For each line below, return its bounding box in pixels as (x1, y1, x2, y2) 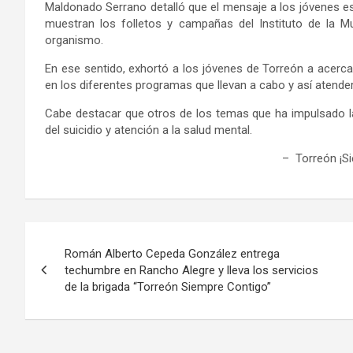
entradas (24, 286, 123, 317)
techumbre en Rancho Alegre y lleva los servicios (65, 262, 318, 277)
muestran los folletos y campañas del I (45, 16, 262, 31)
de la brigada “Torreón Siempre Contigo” (65, 279, 271, 294)
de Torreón (246, 61, 308, 76)
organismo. (45, 32, 103, 47)
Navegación (24, 221, 157, 252)
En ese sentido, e (45, 61, 136, 76)
